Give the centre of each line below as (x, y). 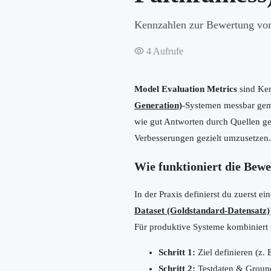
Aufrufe (167, 51)
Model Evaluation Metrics (186, 89)
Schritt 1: (177, 252)
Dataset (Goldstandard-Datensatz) (202, 210)
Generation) (158, 105)
